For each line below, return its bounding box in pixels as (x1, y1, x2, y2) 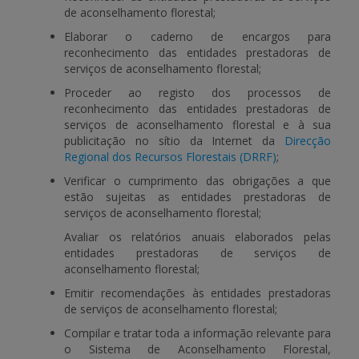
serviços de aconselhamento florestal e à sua (64, 117, 331, 132)
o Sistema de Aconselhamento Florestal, (64, 341, 331, 357)
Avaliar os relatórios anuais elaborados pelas (64, 229, 331, 244)
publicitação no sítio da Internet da (64, 133, 284, 148)
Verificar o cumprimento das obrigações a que (64, 173, 331, 188)
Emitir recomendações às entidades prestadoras (64, 285, 331, 301)
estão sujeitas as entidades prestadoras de (64, 189, 331, 204)
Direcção (284, 133, 331, 148)
